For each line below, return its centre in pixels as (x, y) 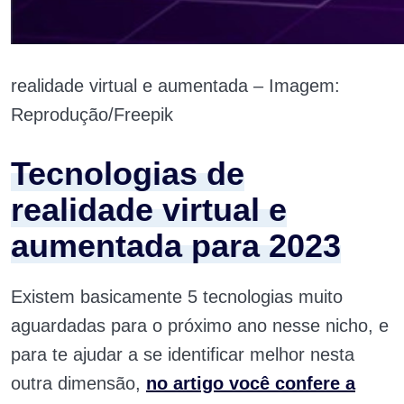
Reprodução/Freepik (92, 115)
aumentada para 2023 (176, 246)
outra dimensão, (78, 383)
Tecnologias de (128, 174)
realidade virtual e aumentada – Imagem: (175, 86)
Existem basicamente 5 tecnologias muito (177, 297)
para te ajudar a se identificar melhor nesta (183, 354)
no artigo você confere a (251, 383)
